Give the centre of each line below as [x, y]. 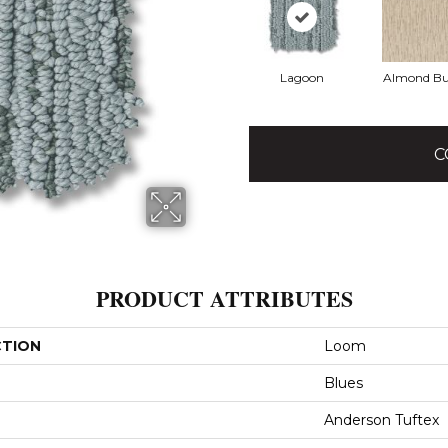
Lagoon [301, 78]
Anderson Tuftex [381, 419]
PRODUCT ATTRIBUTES [224, 298]
